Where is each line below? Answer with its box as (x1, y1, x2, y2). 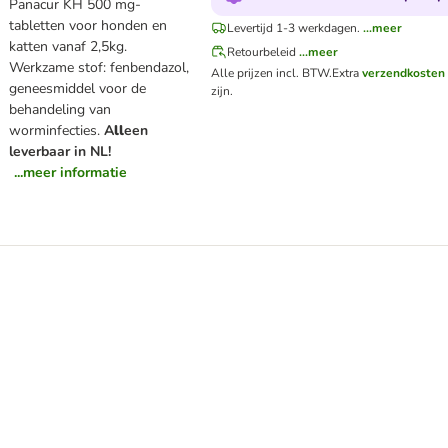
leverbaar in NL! (9, 142, 112, 161)
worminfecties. (9, 121, 101, 140)
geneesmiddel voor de (9, 79, 147, 98)
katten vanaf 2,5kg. (9, 37, 128, 56)
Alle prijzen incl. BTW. (211, 65, 333, 81)
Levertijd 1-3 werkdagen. (227, 20, 361, 36)
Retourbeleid (227, 44, 297, 60)
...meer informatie (14, 163, 128, 182)
